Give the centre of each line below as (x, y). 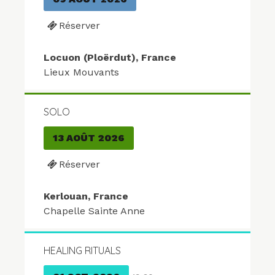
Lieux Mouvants (81, 72)
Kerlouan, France (86, 196)
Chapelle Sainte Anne (94, 211)
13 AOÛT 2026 (89, 138)
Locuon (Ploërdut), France (110, 58)
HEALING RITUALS (82, 251)
